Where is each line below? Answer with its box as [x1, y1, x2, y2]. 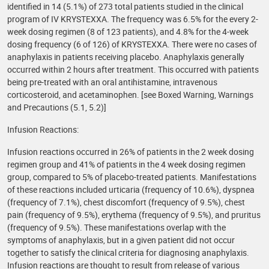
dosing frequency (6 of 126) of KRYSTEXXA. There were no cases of [7, 38, 257, 50]
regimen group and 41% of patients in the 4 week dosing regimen [7, 159, 246, 170]
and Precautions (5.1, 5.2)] [7, 101, 106, 113]
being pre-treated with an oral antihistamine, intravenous [7, 76, 217, 88]
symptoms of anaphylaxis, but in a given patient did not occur [7, 234, 235, 246]
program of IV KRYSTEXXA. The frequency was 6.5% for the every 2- [7, 13, 258, 25]
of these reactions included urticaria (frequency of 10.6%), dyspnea [7, 184, 255, 195]
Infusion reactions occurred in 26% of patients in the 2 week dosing [7, 146, 254, 157]
